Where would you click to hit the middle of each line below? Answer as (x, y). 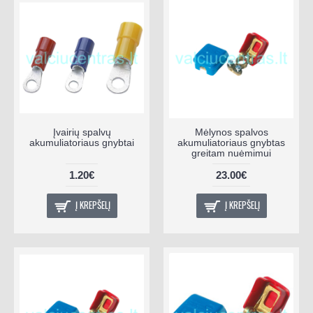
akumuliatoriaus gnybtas (231, 142)
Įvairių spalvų (82, 132)
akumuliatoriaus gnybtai (82, 142)
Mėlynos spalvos (231, 132)
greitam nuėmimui (231, 153)
